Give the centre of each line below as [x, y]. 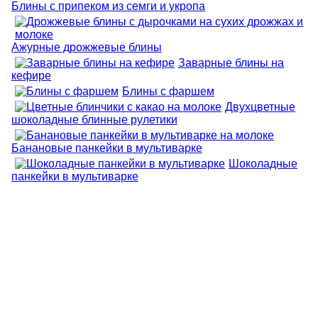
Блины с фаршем [168, 91]
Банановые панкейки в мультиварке [107, 148]
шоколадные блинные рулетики [94, 119]
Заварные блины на [231, 62]
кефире [31, 75]
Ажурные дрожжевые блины [87, 47]
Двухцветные [260, 106]
